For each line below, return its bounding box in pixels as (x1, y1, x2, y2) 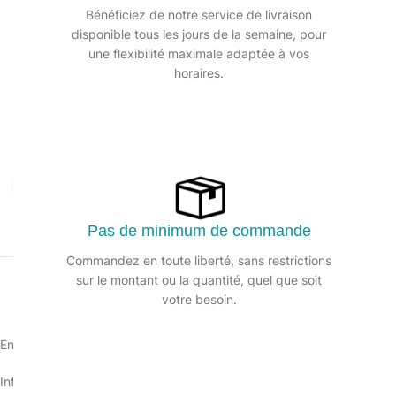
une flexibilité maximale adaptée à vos (88, 46, 309, 61)
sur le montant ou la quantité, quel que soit (76, 272, 322, 287)
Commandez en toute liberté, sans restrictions (66, 253, 331, 268)
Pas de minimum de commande (87, 222, 311, 240)
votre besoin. (161, 292, 237, 307)
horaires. (174, 65, 224, 80)
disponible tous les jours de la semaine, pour (72, 27, 326, 42)
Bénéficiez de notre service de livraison (86, 7, 312, 22)
